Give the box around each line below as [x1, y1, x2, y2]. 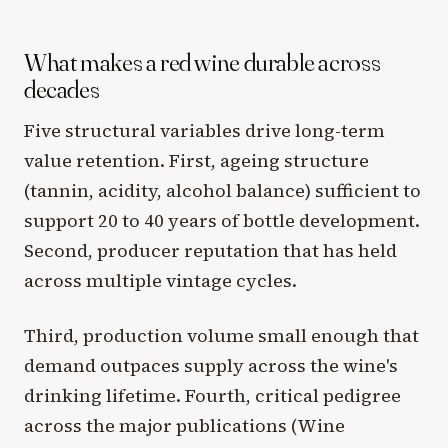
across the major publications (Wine [24, 413, 345, 439]
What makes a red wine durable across [24, 46, 381, 79]
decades [24, 73, 100, 106]
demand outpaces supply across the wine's [24, 353, 398, 379]
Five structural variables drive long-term [24, 118, 385, 144]
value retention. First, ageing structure [24, 148, 369, 174]
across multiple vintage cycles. [24, 268, 297, 294]
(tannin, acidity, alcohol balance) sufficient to [24, 178, 421, 204]
